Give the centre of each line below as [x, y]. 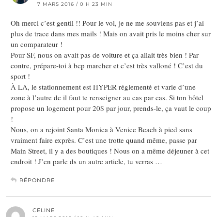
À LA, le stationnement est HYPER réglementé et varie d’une [103, 87]
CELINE [44, 210]
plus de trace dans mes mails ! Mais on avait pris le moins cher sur [111, 34]
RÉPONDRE [37, 180]
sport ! [20, 76]
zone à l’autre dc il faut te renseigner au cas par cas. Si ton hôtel [107, 98]
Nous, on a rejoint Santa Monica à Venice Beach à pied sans [101, 130]
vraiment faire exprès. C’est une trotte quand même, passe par [104, 140]
